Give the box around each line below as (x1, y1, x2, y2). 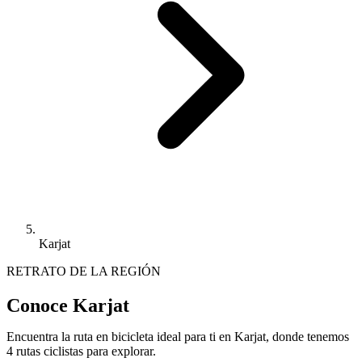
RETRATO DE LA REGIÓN (6, 263, 161, 278)
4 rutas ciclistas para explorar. (6, 343, 156, 358)
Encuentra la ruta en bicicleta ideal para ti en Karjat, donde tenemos (6, 329, 349, 343)
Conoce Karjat (6, 294, 129, 316)
